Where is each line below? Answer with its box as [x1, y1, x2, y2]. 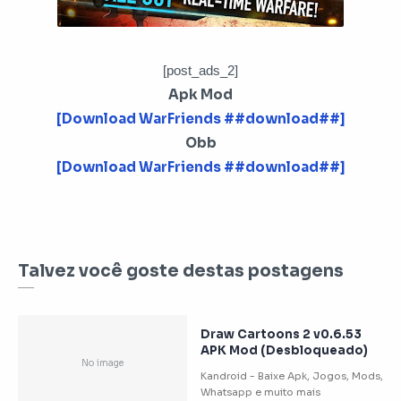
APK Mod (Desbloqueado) [200, 342, 368, 358]
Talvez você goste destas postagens [18, 260, 344, 282]
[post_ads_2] [163, 62, 238, 78]
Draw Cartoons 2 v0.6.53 [200, 326, 362, 342]
